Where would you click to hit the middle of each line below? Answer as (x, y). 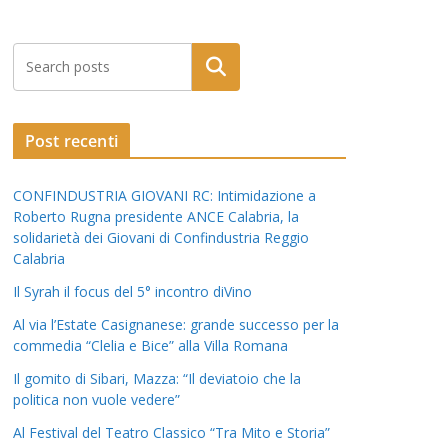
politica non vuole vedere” (96, 400)
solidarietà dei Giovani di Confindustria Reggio (161, 238)
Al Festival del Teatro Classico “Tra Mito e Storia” (171, 433)
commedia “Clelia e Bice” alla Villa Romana (150, 346)
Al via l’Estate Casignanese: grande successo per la (176, 325)
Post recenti (71, 141)
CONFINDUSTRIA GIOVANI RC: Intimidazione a (164, 196)
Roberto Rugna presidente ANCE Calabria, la (156, 217)
